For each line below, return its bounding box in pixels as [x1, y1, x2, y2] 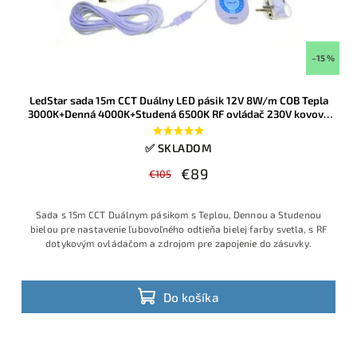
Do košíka [163, 289, 219, 304]
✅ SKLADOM [144, 141, 213, 155]
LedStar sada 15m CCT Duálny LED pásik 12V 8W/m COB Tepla [29, 94, 328, 108]
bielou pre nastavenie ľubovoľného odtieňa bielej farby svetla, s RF [30, 223, 327, 235]
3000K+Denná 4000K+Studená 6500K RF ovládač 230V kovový [28, 108, 329, 121]
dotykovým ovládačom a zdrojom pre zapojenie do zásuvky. [45, 237, 312, 249]
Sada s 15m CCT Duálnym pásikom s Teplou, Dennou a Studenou [36, 209, 321, 221]
